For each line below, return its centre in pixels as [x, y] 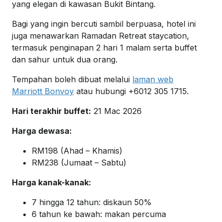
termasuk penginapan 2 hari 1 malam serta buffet [104, 48]
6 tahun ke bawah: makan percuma [99, 214]
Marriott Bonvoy [43, 91]
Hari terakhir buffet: [52, 111]
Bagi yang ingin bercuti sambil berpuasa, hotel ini [104, 24]
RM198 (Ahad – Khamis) [77, 151]
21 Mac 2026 [116, 111]
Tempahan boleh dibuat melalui [72, 80]
